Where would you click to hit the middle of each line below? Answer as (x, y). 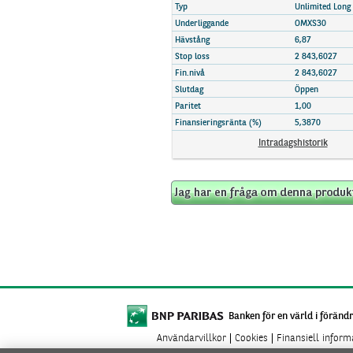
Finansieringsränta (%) (218, 123)
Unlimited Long (323, 7)
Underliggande (202, 24)
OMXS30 (310, 24)
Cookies (251, 338)
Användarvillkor (191, 338)
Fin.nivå (190, 74)
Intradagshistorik (293, 143)
